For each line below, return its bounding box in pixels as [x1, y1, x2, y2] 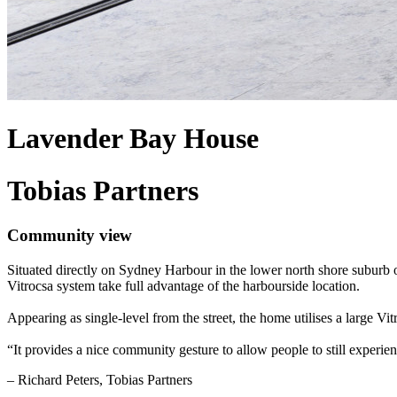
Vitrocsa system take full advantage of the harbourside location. [7, 277, 360, 293]
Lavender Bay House [7, 122, 259, 155]
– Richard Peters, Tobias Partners [7, 371, 192, 387]
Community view [7, 225, 132, 245]
